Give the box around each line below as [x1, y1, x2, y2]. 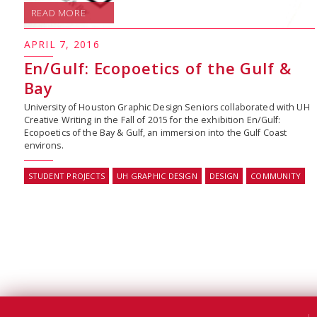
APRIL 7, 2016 [23, 38, 100, 52]
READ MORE [30, 6, 86, 20]
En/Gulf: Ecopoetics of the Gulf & [23, 57, 292, 79]
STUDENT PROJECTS [28, 171, 105, 182]
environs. [23, 139, 64, 152]
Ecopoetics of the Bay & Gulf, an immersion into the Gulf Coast [23, 127, 287, 139]
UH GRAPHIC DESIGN [117, 171, 197, 182]
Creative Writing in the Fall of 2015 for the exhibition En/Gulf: [23, 114, 281, 127]
